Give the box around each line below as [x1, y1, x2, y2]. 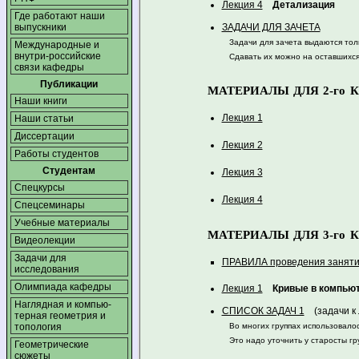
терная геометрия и [14, 310, 106, 321]
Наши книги [14, 95, 67, 107]
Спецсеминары [14, 200, 85, 211]
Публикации [40, 79, 98, 90]
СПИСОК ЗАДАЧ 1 [221, 305, 305, 317]
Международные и [14, 39, 99, 50]
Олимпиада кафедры [14, 281, 111, 292]
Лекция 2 [221, 139, 263, 151]
